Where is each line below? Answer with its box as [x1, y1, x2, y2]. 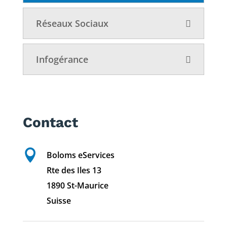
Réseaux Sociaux [35, 17, 108, 29]
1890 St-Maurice [46, 179, 108, 191]
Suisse [46, 195, 71, 206]
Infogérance [35, 53, 88, 65]
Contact [22, 113, 78, 131]
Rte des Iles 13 [46, 164, 101, 176]
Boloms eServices [46, 149, 115, 161]
